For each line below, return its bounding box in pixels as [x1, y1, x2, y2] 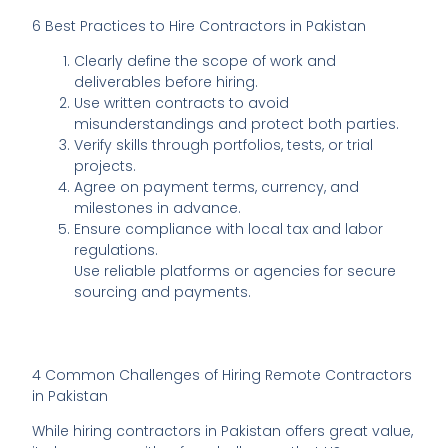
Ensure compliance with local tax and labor [74, 219, 384, 240]
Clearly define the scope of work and [74, 51, 337, 72]
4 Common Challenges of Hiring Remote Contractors [32, 365, 413, 386]
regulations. [74, 240, 159, 261]
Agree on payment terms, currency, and [74, 177, 360, 198]
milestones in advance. [74, 198, 242, 219]
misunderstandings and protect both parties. [74, 114, 400, 135]
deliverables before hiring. [74, 72, 259, 93]
